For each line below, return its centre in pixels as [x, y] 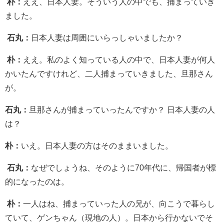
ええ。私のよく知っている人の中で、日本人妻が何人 [119, 59]
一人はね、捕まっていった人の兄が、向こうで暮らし [119, 203]
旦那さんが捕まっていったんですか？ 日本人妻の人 [122, 109]
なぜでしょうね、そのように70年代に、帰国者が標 [123, 167]
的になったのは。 [37, 181]
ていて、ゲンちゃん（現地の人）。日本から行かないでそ [109, 217]
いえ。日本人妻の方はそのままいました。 [97, 145]
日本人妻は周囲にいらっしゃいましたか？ [107, 37]
